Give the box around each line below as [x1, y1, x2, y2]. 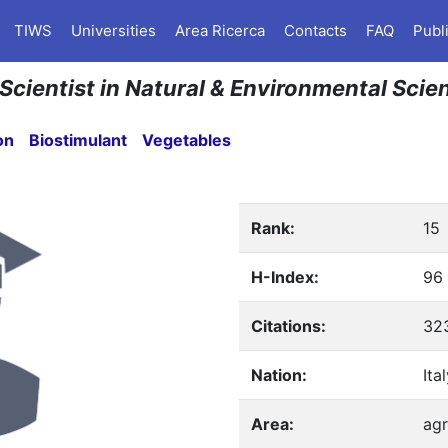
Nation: [250, 365, 307, 385]
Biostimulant [29, 130, 128, 150]
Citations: [250, 316, 326, 336]
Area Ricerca [175, 21, 265, 40]
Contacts [284, 21, 347, 40]
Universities [71, 21, 156, 40]
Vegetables [142, 130, 232, 150]
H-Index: [250, 267, 319, 287]
